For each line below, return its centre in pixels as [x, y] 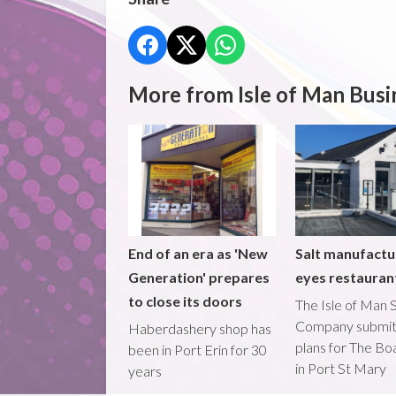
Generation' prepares [198, 277]
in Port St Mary [340, 368]
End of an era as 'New [198, 253]
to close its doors [185, 301]
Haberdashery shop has [199, 328]
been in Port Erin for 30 [197, 349]
